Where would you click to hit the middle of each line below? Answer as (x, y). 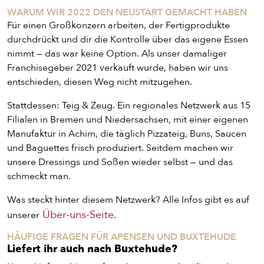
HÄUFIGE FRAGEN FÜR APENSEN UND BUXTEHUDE (122, 237)
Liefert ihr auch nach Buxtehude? (94, 249)
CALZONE (109, 121)
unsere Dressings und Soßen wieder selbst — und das (120, 162)
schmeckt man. (39, 176)
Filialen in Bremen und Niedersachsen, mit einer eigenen (128, 120)
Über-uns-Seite (77, 214)
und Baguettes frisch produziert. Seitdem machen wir (120, 148)
